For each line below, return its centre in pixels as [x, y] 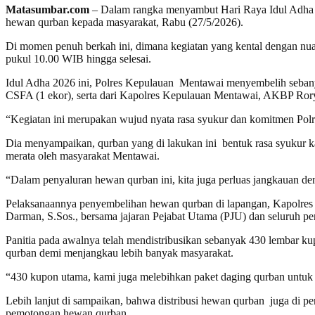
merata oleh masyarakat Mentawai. [83, 155]
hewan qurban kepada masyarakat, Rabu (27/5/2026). [124, 22]
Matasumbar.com [47, 9]
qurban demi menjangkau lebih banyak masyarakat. [120, 252]
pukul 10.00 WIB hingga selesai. [78, 58]
